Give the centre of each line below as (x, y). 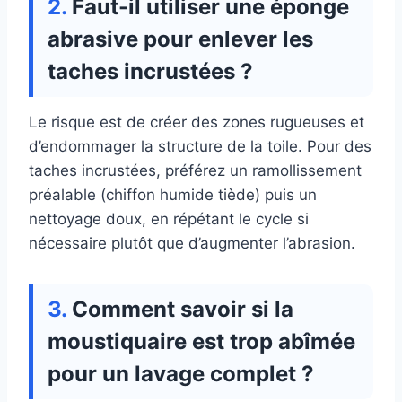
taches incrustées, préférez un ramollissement (195, 171)
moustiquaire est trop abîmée (201, 342)
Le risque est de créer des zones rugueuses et (197, 122)
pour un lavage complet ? (181, 374)
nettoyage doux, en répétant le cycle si (169, 219)
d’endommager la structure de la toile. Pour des (200, 147)
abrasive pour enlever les (180, 39)
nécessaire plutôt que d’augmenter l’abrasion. (192, 244)
